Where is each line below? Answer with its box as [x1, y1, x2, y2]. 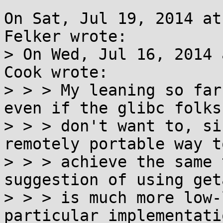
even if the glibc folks [4, 99, 222, 117]
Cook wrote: [4, 63, 108, 81]
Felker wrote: [4, 27, 127, 45]
